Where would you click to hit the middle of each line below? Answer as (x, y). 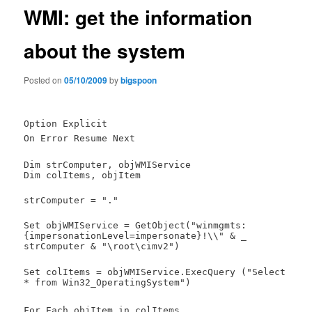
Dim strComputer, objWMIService (108, 165)
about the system (105, 51)
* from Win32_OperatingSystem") (108, 282)
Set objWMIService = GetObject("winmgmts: (135, 226)
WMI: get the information (138, 17)
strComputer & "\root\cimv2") (102, 247)
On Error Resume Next (80, 138)
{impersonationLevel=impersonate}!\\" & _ (135, 236)
